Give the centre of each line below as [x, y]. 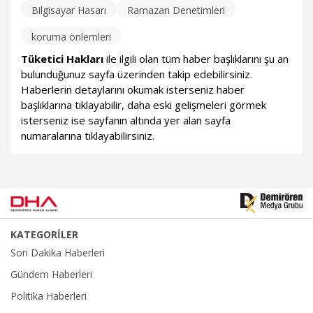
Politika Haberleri [49, 296]
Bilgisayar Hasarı [69, 10]
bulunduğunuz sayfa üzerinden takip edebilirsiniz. [137, 74]
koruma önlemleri [71, 37]
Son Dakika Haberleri [58, 253]
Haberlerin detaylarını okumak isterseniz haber [133, 90]
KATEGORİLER [44, 235]
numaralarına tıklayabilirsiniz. [88, 136]
